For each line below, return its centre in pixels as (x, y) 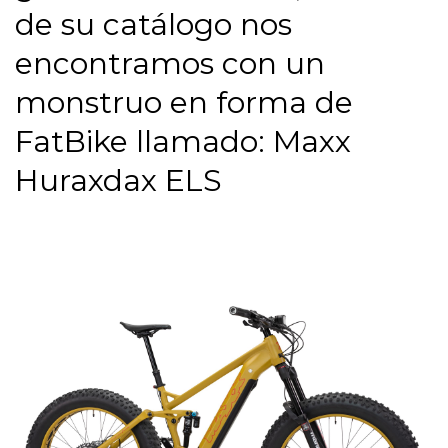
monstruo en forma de (184, 102)
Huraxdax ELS (118, 180)
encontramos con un (170, 63)
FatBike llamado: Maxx (183, 141)
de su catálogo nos (153, 24)
